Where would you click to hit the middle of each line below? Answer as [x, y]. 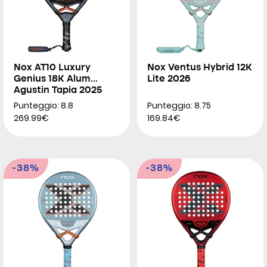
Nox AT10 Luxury [52, 68]
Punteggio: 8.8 [44, 105]
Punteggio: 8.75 [179, 105]
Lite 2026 [169, 79]
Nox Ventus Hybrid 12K [200, 68]
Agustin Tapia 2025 [58, 91]
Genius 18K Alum [52, 79]
